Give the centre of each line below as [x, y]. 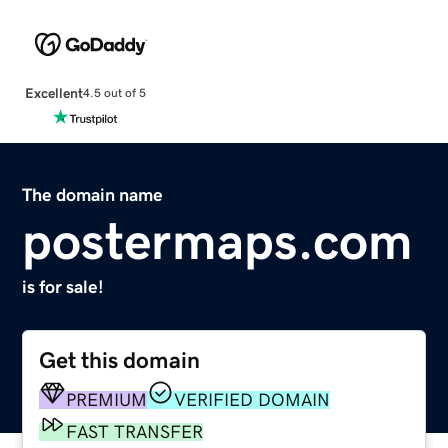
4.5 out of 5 [114, 93]
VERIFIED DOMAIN [252, 399]
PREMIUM [107, 399]
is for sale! [63, 286]
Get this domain [120, 360]
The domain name [93, 194]
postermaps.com [218, 240]
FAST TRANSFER [135, 431]
